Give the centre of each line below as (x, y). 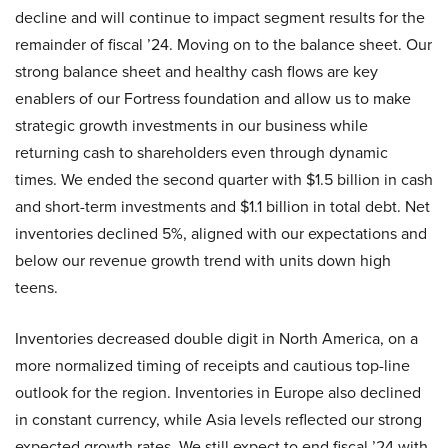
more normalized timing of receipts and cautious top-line (212, 365)
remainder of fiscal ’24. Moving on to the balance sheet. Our (223, 44)
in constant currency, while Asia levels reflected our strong (218, 419)
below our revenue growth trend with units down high (203, 260)
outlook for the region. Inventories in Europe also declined (218, 392)
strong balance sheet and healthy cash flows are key (196, 71)
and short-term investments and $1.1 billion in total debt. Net (222, 206)
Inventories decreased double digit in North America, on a (216, 338)
